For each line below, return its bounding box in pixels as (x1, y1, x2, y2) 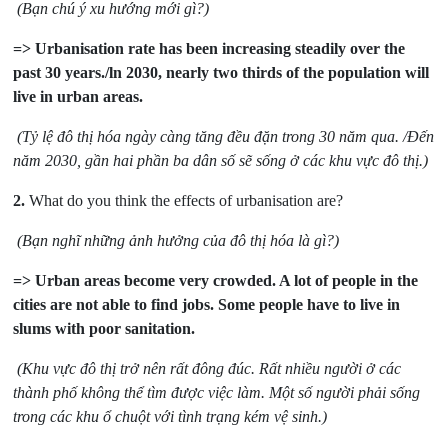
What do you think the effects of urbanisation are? (25, 192, 344, 210)
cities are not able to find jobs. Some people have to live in (13, 296, 401, 314)
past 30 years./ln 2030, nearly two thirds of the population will (13, 64, 430, 82)
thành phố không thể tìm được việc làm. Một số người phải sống (13, 384, 421, 402)
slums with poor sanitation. (13, 320, 200, 338)
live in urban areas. (13, 88, 148, 106)
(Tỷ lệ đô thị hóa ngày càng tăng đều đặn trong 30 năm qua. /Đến (13, 128, 435, 146)
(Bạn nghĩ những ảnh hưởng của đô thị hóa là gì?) (13, 232, 340, 250)
